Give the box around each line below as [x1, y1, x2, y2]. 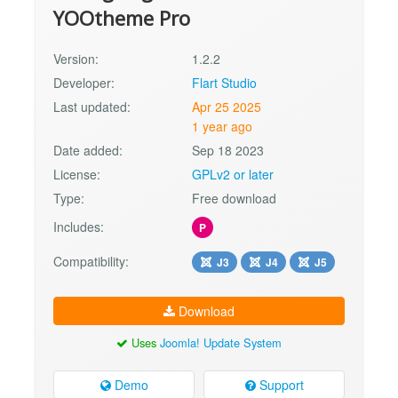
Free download [192, 188, 277, 207]
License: [53, 164, 100, 183]
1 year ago [192, 116, 253, 135]
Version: [53, 49, 99, 68]
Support [255, 376, 304, 394]
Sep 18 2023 [192, 140, 265, 159]
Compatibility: [53, 251, 129, 270]
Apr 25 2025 [192, 97, 262, 115]
